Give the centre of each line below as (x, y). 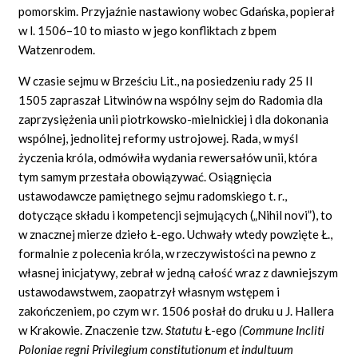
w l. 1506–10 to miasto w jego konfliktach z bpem (148, 30)
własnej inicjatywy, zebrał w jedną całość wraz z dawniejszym (179, 272)
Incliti (310, 330)
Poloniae (42, 349)
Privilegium (121, 349)
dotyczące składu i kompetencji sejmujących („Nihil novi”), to (176, 215)
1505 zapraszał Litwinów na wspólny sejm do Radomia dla (171, 99)
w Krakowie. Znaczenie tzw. (92, 330)
